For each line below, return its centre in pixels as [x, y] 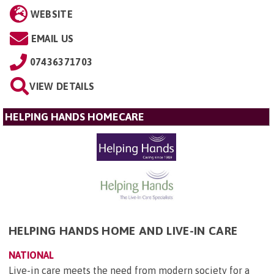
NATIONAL [31, 255]
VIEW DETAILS [62, 87]
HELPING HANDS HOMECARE [75, 117]
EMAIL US [52, 39]
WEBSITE [51, 14]
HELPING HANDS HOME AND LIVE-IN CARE [123, 231]
